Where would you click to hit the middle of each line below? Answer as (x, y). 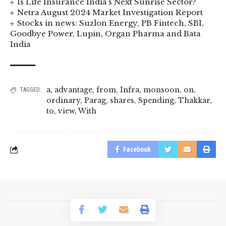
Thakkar (194, 101)
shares (122, 101)
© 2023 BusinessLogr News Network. (113, 214)
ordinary (63, 101)
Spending (156, 101)
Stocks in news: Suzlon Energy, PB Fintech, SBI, (111, 23)
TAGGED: (31, 90)
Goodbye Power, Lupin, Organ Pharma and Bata (105, 34)
